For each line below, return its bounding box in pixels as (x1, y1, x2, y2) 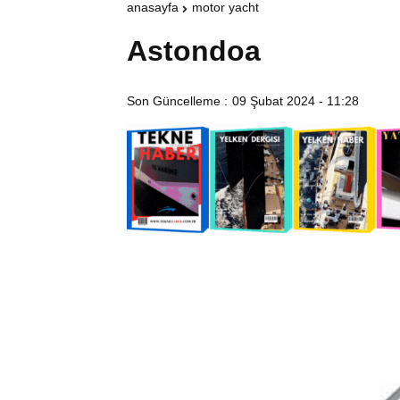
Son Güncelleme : (127, 94, 228, 109)
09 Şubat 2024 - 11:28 (232, 94, 359, 109)
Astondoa (127, 35, 261, 68)
